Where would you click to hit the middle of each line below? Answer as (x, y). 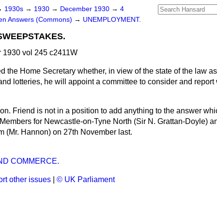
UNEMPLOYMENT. (112, 20)
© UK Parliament (86, 179)
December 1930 (86, 9)
